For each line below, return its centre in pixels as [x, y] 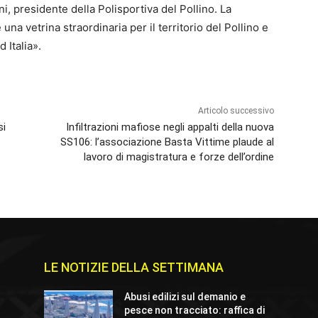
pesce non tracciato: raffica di [195, 311]
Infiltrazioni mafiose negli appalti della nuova [170, 127]
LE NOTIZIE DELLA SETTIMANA [134, 268]
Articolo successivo [236, 111]
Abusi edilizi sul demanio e [185, 297]
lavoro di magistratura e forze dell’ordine [179, 157]
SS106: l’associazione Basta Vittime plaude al [167, 142]
